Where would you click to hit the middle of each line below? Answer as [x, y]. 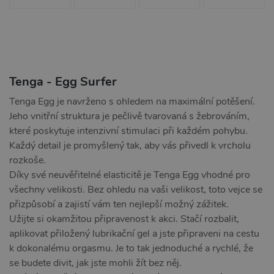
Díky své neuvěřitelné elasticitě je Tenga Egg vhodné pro [130, 175]
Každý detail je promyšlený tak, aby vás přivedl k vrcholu [130, 146]
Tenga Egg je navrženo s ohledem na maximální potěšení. [132, 102]
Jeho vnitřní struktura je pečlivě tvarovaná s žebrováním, [129, 116]
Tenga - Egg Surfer [63, 82]
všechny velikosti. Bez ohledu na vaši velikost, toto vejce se [136, 190]
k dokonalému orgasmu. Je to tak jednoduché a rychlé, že [131, 248]
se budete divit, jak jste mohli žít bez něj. [95, 263]
